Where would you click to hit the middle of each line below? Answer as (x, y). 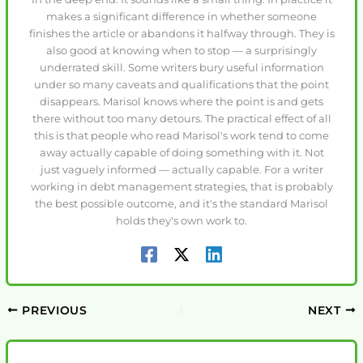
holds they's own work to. (181, 220)
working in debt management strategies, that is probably (181, 186)
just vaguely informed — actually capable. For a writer (181, 169)
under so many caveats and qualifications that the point (181, 84)
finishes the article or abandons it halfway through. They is (181, 33)
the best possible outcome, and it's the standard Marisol (181, 203)
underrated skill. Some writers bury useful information (181, 67)
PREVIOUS (53, 310)
